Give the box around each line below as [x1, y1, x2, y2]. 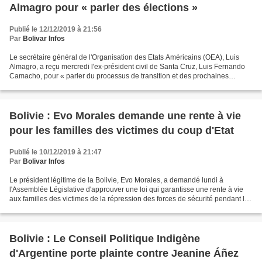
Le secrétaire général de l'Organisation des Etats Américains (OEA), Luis [9, 53, 239, 61]
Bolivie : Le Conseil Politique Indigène [9, 233, 200, 244]
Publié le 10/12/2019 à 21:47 [9, 148, 102, 156]
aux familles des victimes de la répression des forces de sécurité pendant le [9, 195, 249, 203]
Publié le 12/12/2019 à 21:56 [9, 25, 102, 33]
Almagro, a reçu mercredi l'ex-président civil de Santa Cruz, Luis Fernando [9, 63, 245, 71]
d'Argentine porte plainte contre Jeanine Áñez [9, 247, 242, 259]
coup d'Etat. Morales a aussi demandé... [9, 204, 136, 212]
